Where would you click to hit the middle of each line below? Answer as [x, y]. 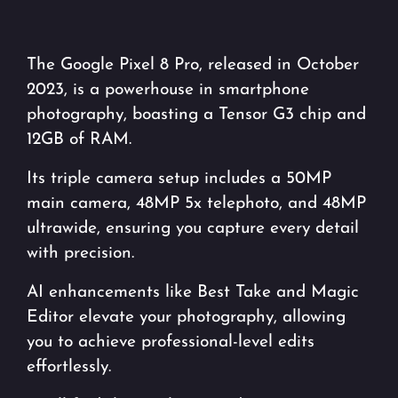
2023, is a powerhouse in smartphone [168, 91]
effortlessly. [69, 368]
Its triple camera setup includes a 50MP [179, 179]
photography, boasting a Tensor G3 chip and [196, 115]
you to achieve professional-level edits [171, 343]
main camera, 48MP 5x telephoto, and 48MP [196, 204]
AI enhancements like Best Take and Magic [193, 293]
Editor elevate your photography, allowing [186, 318]
